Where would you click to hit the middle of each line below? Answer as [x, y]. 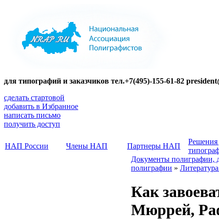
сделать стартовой [34, 98]
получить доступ [32, 124]
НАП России [27, 146]
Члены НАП [87, 146]
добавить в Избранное [41, 106]
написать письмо [32, 115]
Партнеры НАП [154, 146]
